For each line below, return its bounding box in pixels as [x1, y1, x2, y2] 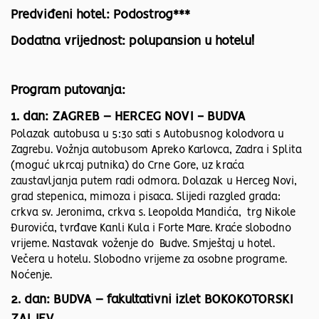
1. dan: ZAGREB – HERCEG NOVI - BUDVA [11, 111, 246, 123]
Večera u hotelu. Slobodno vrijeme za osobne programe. [11, 255, 287, 266]
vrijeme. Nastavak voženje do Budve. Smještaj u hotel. [11, 239, 275, 250]
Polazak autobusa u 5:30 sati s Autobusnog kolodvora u [11, 130, 284, 140]
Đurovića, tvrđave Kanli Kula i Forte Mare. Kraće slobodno [11, 224, 291, 234]
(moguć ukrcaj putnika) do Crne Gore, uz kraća [11, 161, 244, 172]
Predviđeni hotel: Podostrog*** [11, 9, 190, 21]
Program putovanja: [11, 85, 125, 97]
